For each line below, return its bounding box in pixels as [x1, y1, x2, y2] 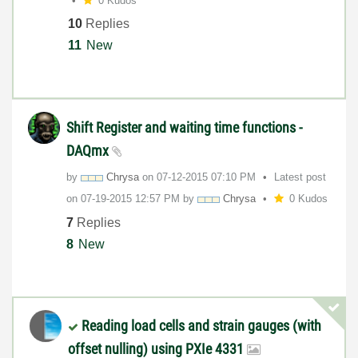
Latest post [274, 171, 326, 184]
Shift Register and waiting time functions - [66, 119, 302, 137]
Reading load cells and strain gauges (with [82, 317, 321, 335]
